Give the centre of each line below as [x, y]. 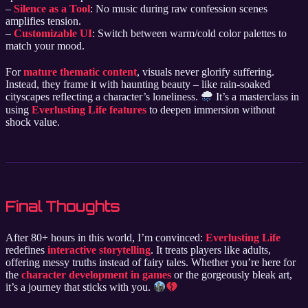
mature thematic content [80, 72]
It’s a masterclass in [256, 97]
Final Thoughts [63, 206]
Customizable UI [53, 34]
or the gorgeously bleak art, [232, 274]
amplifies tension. [43, 21]
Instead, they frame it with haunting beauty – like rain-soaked [138, 85]
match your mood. [45, 46]
